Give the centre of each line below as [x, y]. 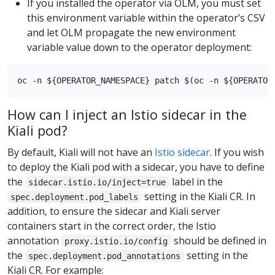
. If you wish [237, 152]
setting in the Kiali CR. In [198, 196]
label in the [196, 181]
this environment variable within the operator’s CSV [146, 18]
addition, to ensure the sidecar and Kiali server [114, 211]
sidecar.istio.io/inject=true [97, 182]
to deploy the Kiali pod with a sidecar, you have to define [136, 167]
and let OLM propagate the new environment [131, 33]
